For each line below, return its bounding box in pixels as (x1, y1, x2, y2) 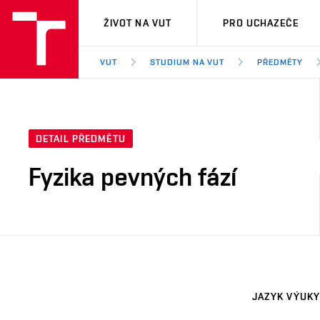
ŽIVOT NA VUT (103, 17, 172, 29)
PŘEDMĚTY (257, 57, 304, 67)
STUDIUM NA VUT (149, 57, 225, 67)
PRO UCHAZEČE (223, 17, 299, 29)
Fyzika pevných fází (29, 161, 236, 192)
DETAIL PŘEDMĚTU (36, 133, 126, 145)
